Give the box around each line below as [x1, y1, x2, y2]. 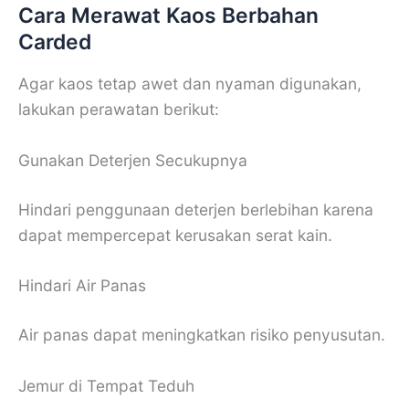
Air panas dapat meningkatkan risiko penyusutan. [18, 325, 385, 345]
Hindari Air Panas [18, 276, 146, 296]
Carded [18, 29, 91, 56]
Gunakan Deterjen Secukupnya [18, 150, 247, 170]
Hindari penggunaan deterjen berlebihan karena [18, 199, 373, 219]
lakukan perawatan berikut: [18, 100, 219, 120]
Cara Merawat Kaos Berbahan [18, 3, 319, 29]
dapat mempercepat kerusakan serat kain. [18, 225, 332, 245]
